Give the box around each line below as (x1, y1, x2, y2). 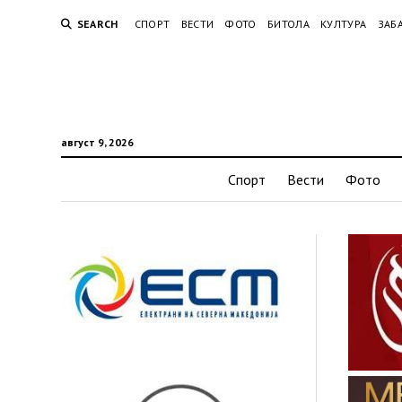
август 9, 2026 (60, 135, 134, 149)
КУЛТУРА (319, 17, 367, 31)
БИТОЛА (267, 17, 310, 31)
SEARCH (76, 17, 118, 31)
